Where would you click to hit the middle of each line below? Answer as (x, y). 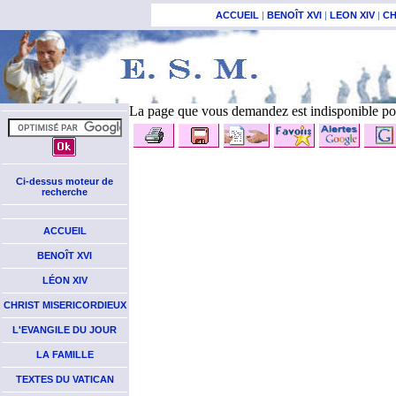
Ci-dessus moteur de (65, 181)
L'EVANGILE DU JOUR (65, 330)
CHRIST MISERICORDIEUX (65, 305)
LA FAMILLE (65, 354)
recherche (65, 192)
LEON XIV (352, 15)
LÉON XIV (65, 280)
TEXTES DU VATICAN (65, 379)
